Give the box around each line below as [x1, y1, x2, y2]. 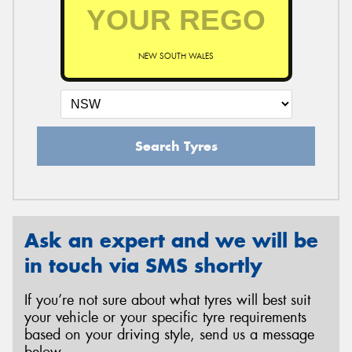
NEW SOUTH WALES [138, 50, 214, 61]
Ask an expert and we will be [24, 227, 318, 253]
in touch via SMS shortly [24, 252, 262, 278]
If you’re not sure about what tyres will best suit [24, 291, 310, 310]
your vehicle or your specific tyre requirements [24, 308, 306, 328]
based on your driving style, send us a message [24, 325, 314, 345]
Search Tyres [134, 137, 218, 155]
